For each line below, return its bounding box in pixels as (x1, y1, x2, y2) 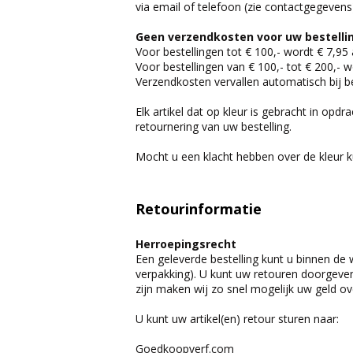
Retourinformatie (136, 199, 262, 218)
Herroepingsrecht (136, 236, 236, 251)
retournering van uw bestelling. (136, 119, 292, 134)
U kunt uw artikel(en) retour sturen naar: (136, 311, 339, 326)
